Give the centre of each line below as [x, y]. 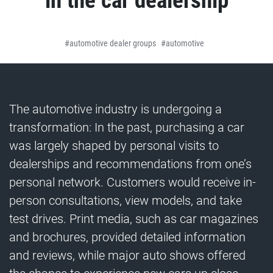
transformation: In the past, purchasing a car [127, 127]
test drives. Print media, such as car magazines [134, 219]
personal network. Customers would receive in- [133, 182]
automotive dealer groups [112, 43]
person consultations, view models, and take [126, 200]
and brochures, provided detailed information [127, 237]
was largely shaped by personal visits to [114, 146]
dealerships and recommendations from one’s [130, 164]
